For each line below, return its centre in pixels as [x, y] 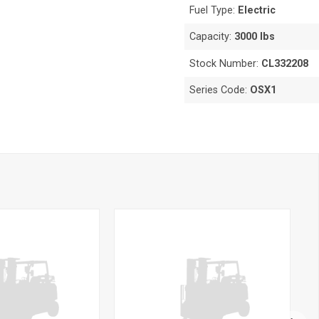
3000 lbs [255, 37]
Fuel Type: [214, 10]
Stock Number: [226, 63]
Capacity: [212, 37]
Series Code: [220, 90]
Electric [257, 10]
